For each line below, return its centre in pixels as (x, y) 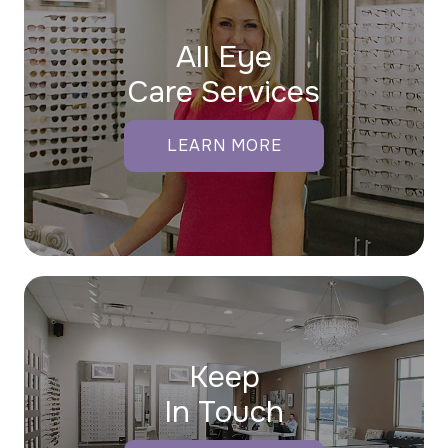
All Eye (224, 56)
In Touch (224, 411)
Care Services (224, 91)
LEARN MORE (224, 145)
